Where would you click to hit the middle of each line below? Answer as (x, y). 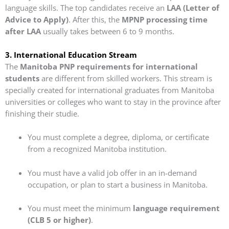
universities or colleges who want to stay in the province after (113, 102)
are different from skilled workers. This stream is (126, 78)
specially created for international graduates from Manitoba (110, 90)
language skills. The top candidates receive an (86, 7)
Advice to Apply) (37, 19)
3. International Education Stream (71, 55)
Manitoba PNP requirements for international (109, 67)
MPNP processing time (165, 19)
